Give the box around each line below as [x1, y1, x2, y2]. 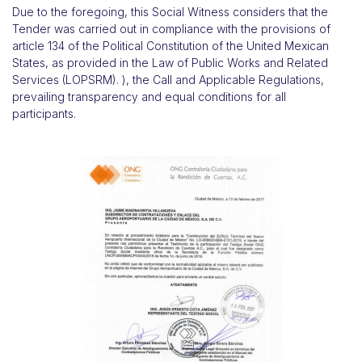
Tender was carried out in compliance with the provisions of [12, 22, 330, 36]
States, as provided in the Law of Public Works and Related [12, 56, 328, 69]
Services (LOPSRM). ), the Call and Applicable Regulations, [12, 73, 324, 86]
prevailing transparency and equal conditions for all [12, 90, 286, 103]
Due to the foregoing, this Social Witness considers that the [12, 5, 328, 19]
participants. [12, 107, 76, 120]
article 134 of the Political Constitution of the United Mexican [12, 39, 329, 53]
